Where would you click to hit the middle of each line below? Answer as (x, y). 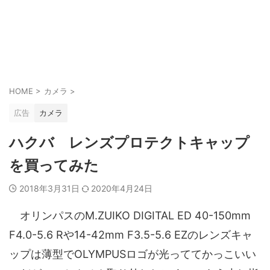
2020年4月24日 (122, 188)
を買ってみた (54, 165)
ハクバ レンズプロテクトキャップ (129, 143)
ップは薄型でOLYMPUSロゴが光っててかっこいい (133, 254)
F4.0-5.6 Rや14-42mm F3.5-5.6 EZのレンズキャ (131, 235)
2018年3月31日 (51, 188)
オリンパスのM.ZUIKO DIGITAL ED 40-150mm (130, 215)
